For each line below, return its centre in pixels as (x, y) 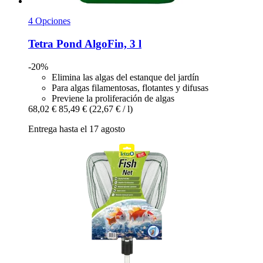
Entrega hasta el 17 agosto (77, 129)
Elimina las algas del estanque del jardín (125, 77)
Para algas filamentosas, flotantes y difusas (130, 87)
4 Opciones (49, 21)
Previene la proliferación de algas (113, 98)
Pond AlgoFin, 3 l (97, 43)
